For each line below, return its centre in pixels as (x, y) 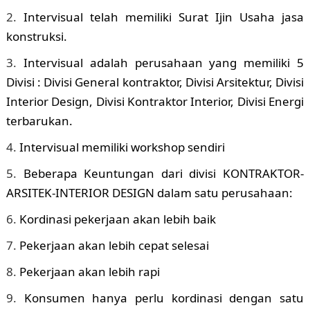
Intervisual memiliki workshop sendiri (122, 147)
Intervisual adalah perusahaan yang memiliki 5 (164, 63)
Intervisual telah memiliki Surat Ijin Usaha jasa (164, 17)
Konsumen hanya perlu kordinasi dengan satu (164, 298)
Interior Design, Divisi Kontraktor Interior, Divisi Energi (155, 102)
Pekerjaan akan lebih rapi (89, 272)
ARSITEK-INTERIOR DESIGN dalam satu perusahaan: (149, 193)
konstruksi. (36, 37)
